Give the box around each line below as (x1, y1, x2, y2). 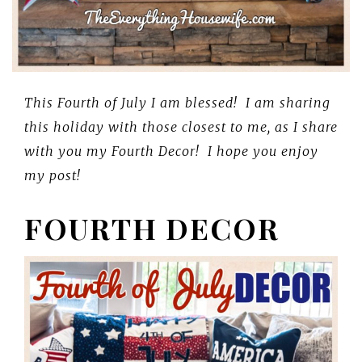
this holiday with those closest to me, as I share (24, 118, 338, 135)
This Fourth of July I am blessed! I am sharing (24, 94, 330, 111)
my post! (24, 166, 89, 183)
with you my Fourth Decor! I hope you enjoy (24, 142, 318, 159)
